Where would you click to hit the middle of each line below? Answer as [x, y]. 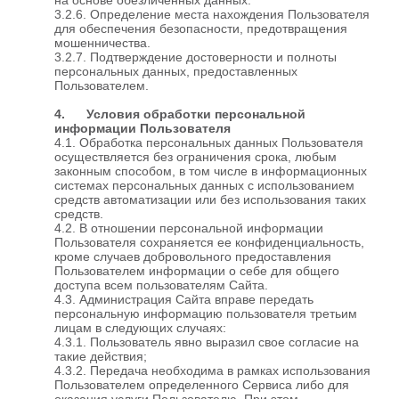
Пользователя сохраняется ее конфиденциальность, [209, 242]
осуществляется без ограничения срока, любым [195, 156]
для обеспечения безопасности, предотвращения [201, 28]
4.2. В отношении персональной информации [189, 228]
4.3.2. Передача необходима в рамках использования [212, 370]
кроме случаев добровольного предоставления [193, 256]
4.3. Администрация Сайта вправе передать [184, 299]
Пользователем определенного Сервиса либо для [202, 384]
